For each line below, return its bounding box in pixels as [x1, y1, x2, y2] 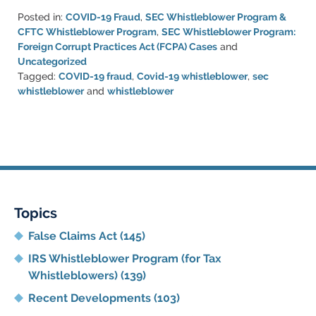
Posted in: [18, 11, 63, 23]
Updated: [17, 99, 61, 111]
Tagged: [18, 71, 56, 83]
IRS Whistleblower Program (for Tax [28, 252, 221, 266]
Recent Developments [28, 291, 154, 305]
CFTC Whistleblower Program [18, 26, 157, 38]
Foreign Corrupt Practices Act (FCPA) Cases [18, 41, 217, 53]
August [17, 114, 49, 126]
